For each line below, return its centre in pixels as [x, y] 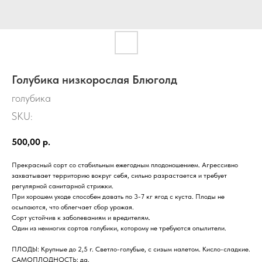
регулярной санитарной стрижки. [63, 186]
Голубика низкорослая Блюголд [94, 80]
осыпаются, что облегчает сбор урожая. [73, 207]
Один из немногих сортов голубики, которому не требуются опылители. [119, 228]
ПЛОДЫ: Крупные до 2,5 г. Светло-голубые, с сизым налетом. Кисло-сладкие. [131, 249]
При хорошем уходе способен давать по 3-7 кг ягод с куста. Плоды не [118, 196]
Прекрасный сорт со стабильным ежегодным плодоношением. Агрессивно [125, 165]
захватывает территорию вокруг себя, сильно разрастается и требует [119, 175]
